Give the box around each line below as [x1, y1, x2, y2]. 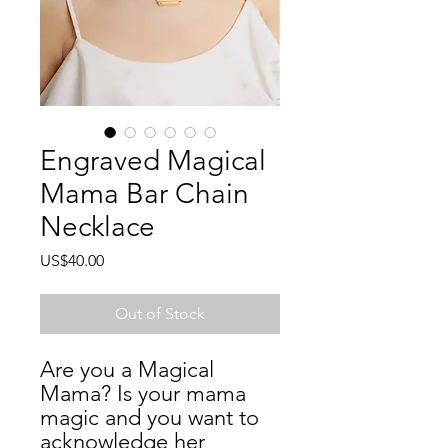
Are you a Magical [40, 356, 214, 383]
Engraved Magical [40, 144, 266, 177]
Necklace [40, 210, 155, 243]
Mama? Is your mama [40, 380, 246, 407]
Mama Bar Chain [40, 177, 249, 210]
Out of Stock [115, 304, 205, 323]
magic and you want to [40, 404, 259, 431]
